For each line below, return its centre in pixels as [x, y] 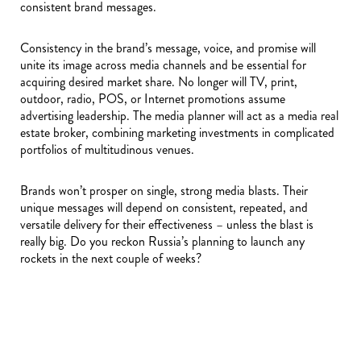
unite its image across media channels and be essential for [163, 65]
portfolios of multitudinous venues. [107, 149]
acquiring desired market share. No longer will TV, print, [159, 82]
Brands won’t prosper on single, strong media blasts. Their [164, 191]
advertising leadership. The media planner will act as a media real [179, 116]
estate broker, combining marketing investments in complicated [177, 133]
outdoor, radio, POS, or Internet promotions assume [153, 99]
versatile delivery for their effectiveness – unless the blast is [167, 224]
